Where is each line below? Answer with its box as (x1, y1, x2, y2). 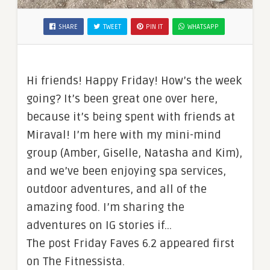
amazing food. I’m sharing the (27, 199, 184, 215)
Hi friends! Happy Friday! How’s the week (27, 73, 242, 88)
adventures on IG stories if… (27, 218, 172, 233)
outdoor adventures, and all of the (27, 181, 207, 196)
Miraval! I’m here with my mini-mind (27, 127, 221, 142)
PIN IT (146, 22, 163, 31)
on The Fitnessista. (27, 254, 125, 269)
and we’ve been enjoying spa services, (27, 163, 226, 178)
